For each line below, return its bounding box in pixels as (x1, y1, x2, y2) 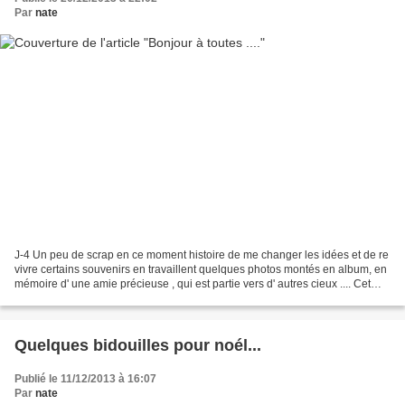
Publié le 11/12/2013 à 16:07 (14, 372, 156, 385)
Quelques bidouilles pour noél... (14, 335, 261, 354)
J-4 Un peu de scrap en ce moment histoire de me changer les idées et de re (14, 248, 389, 261)
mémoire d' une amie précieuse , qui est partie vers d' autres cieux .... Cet (14, 277, 371, 290)
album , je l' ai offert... (14, 291, 117, 305)
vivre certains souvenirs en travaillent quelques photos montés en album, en (14, 262, 387, 276)
